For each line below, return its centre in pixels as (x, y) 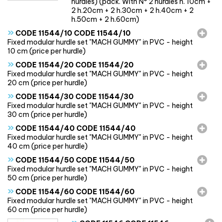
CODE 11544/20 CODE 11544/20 (74, 65)
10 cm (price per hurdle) (47, 51)
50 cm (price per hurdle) (47, 178)
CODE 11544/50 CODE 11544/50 (74, 160)
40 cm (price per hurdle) (48, 146)
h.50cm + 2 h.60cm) (106, 19)
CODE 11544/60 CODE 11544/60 (74, 192)
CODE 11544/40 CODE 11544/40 (75, 128)
